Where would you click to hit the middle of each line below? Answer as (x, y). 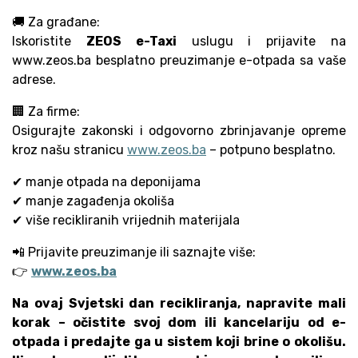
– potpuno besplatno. (271, 150)
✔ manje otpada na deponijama (106, 182)
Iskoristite (49, 41)
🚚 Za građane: (56, 22)
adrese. (34, 80)
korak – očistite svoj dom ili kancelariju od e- (179, 322)
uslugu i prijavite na (261, 41)
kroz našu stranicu (70, 150)
